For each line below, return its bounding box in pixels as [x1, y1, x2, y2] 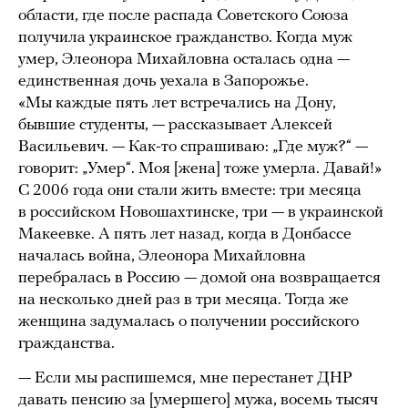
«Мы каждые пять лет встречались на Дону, [18, 94, 336, 112]
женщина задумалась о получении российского [18, 312, 359, 331]
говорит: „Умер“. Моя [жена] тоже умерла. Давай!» [18, 159, 382, 178]
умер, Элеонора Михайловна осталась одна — [18, 50, 350, 68]
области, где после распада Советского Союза [18, 6, 349, 25]
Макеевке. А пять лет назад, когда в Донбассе [18, 225, 352, 243]
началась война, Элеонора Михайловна [18, 247, 306, 265]
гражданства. [18, 334, 115, 352]
